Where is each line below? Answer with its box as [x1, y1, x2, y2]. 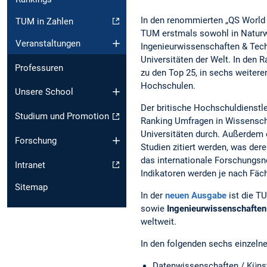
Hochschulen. [141, 80, 195, 91]
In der [141, 190, 165, 201]
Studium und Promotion [15, 111, 109, 122]
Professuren [15, 62, 63, 73]
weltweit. [141, 216, 176, 227]
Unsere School [15, 86, 73, 98]
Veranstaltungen [15, 38, 80, 49]
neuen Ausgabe [165, 190, 226, 201]
